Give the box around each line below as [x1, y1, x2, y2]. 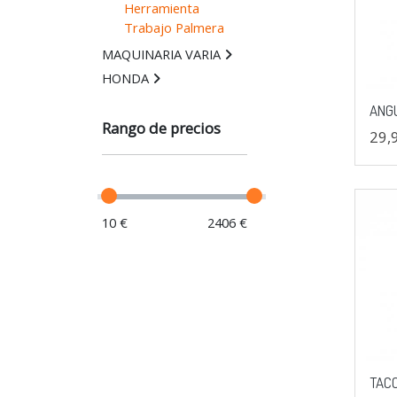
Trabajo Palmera [123, 19, 224, 36]
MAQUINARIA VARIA [101, 45, 221, 64]
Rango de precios [101, 118, 221, 139]
